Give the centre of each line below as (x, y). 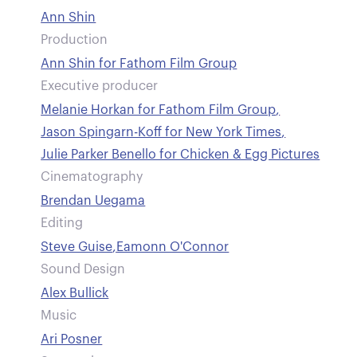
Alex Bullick (75, 293)
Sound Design (83, 269)
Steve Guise (77, 247)
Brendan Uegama (93, 201)
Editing (62, 223)
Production (75, 40)
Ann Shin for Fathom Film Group (139, 64)
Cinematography (92, 177)
